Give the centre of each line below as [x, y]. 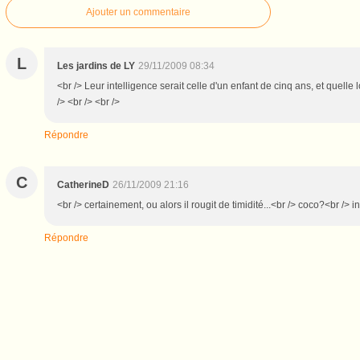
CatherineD [83, 184]
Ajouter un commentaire [138, 12]
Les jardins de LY [96, 65]
